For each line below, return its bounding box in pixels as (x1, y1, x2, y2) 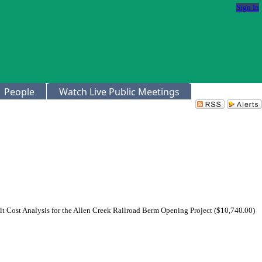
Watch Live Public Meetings (59, 85, 180, 98)
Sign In (236, 3, 259, 12)
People (4, 85, 35, 98)
